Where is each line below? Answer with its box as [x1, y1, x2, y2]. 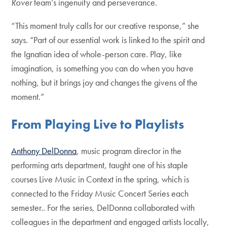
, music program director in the [77, 145, 182, 157]
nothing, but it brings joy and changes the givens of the [11, 77, 198, 89]
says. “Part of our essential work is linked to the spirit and [11, 34, 205, 46]
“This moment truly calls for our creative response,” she [11, 20, 200, 32]
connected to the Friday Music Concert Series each [11, 187, 189, 200]
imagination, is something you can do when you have [11, 62, 194, 74]
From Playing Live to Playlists [11, 115, 184, 133]
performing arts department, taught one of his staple [11, 159, 188, 171]
